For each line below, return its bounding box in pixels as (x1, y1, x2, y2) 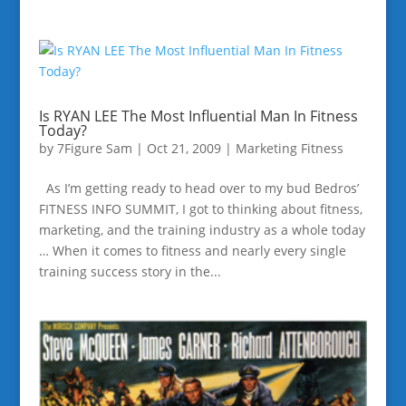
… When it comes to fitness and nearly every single (38, 242, 346, 260)
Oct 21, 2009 (146, 140, 221, 158)
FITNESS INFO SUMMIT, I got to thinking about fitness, (38, 200, 362, 218)
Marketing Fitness (235, 140, 343, 158)
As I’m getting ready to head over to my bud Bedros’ (38, 179, 359, 198)
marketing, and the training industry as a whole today (38, 221, 365, 239)
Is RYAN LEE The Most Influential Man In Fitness (38, 106, 358, 127)
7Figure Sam (56, 140, 132, 158)
